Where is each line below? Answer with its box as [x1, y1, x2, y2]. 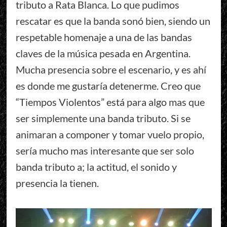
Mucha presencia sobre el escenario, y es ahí [15, 63, 206, 76]
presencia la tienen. [15, 177, 99, 190]
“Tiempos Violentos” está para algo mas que [15, 96, 205, 108]
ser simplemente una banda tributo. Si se [15, 112, 191, 125]
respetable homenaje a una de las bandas [15, 31, 192, 44]
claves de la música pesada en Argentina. [15, 47, 191, 60]
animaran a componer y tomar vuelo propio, [15, 128, 204, 141]
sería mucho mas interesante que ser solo [15, 144, 194, 157]
